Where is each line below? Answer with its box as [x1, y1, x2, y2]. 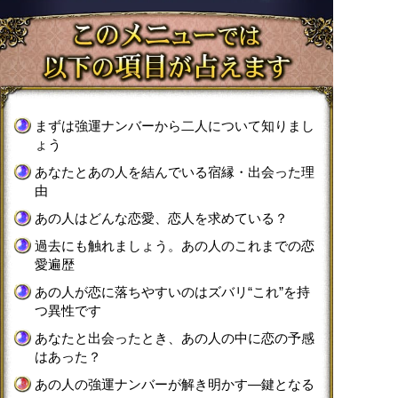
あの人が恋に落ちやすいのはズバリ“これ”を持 [35, 283, 310, 299]
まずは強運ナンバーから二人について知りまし [35, 117, 314, 133]
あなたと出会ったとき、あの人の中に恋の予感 [35, 330, 314, 346]
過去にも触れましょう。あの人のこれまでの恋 [35, 237, 314, 253]
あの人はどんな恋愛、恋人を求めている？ [35, 210, 288, 226]
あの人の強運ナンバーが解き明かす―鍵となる [35, 376, 314, 392]
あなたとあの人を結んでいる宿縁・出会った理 [35, 163, 314, 179]
